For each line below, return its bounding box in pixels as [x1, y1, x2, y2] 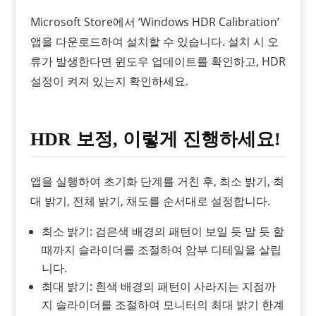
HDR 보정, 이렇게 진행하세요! [30, 128, 281, 150]
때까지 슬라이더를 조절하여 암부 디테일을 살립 [41, 241, 281, 257]
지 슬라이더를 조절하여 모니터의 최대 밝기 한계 [41, 296, 284, 312]
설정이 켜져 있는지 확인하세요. [30, 73, 188, 89]
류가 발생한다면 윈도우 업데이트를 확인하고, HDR [30, 53, 286, 69]
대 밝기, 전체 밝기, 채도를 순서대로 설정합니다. [30, 193, 270, 209]
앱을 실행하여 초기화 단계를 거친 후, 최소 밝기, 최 [30, 173, 284, 189]
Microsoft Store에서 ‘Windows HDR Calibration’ [30, 13, 279, 30]
